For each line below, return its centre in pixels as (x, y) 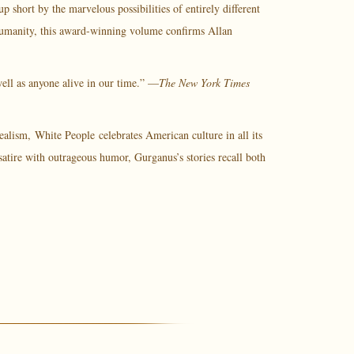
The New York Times (204, 83)
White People (64, 135)
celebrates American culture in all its (178, 135)
